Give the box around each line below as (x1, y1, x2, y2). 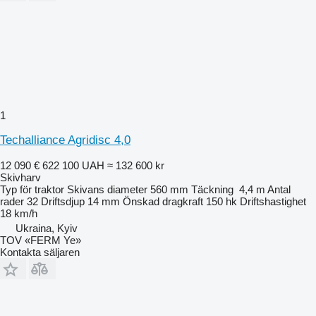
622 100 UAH (42, 159, 104, 171)
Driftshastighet (240, 195, 306, 207)
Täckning (191, 183, 233, 195)
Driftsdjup (41, 195, 85, 207)
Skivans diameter (67, 183, 147, 195)
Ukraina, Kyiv (16, 221, 78, 234)
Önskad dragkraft (123, 195, 203, 207)
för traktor (20, 183, 64, 195)
